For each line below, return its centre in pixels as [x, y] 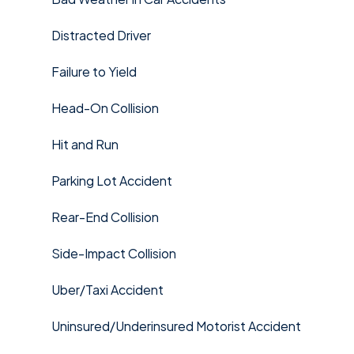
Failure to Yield [94, 71]
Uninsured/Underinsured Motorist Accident [176, 325]
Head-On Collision [107, 107]
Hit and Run [85, 143]
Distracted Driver [101, 34]
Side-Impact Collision [116, 252]
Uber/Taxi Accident [107, 289]
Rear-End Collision [107, 216]
